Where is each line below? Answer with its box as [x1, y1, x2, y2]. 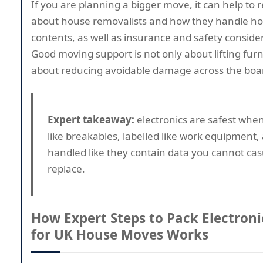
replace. [48, 162, 85, 176]
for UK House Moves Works [31, 225, 208, 244]
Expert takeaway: [48, 113, 134, 126]
